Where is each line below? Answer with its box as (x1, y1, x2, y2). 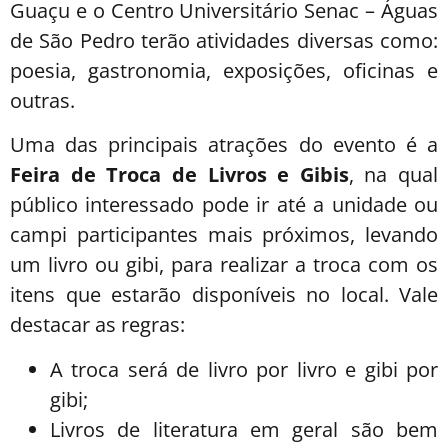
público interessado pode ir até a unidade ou (10, 191, 438, 219)
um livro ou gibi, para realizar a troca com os (10, 251, 438, 279)
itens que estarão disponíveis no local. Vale (10, 281, 438, 309)
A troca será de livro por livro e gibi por (50, 355, 438, 383)
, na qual (348, 161, 438, 189)
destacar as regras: (10, 311, 185, 339)
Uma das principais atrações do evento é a (10, 131, 438, 159)
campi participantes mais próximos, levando (10, 221, 438, 249)
